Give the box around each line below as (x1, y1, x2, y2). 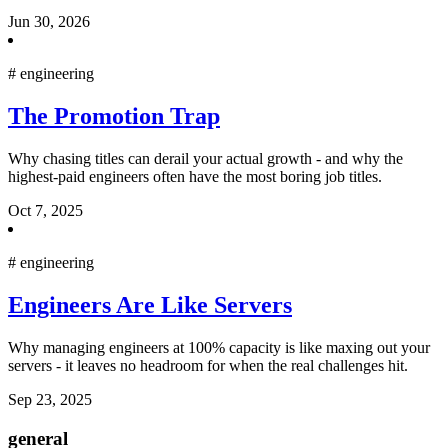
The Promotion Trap (8, 103, 220, 130)
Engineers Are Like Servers (8, 292, 292, 319)
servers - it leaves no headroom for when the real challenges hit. (8, 357, 408, 375)
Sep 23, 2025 (8, 391, 92, 409)
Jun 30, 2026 (8, 13, 90, 31)
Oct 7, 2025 (8, 202, 83, 220)
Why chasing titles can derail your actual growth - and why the (8, 150, 403, 168)
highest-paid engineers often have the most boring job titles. (8, 168, 382, 186)
